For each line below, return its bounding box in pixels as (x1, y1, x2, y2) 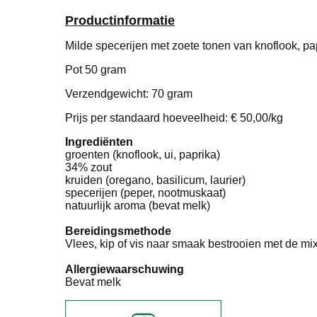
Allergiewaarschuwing (65, 263, 184, 275)
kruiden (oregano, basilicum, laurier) (65, 173, 246, 186)
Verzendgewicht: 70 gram (65, 87, 192, 100)
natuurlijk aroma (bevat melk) (65, 199, 210, 212)
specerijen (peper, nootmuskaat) (65, 186, 226, 199)
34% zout (65, 161, 112, 173)
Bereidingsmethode (65, 224, 171, 237)
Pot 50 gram (65, 63, 126, 76)
